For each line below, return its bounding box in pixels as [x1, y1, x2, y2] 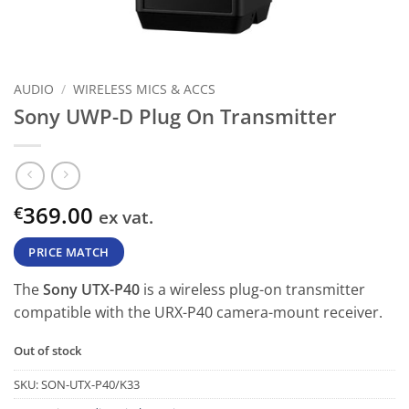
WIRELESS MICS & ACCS [73, 80, 216, 98]
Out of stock [14, 342, 81, 360]
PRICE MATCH [28, 244, 110, 261]
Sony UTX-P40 [43, 279, 140, 300]
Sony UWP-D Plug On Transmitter [14, 101, 337, 131]
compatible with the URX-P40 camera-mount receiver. [14, 302, 383, 323]
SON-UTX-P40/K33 [41, 375, 140, 393]
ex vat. [99, 204, 153, 230]
